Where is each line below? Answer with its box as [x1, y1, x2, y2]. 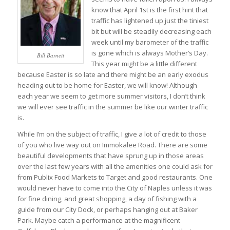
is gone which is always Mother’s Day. [91, 48, 208, 58]
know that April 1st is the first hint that [91, 5, 208, 15]
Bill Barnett [36, 51, 64, 60]
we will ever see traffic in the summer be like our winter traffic [17, 102, 208, 112]
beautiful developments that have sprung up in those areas [17, 151, 204, 161]
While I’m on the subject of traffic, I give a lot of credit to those [17, 129, 206, 139]
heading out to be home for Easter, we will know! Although [17, 81, 197, 90]
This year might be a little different [91, 59, 197, 69]
